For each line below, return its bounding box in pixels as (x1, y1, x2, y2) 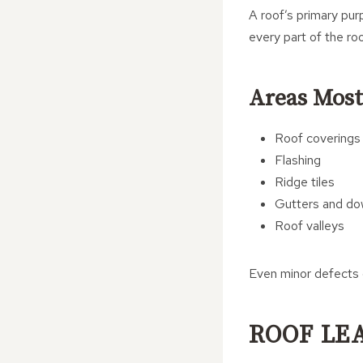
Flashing (275, 152, 321, 169)
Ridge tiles (275, 173, 335, 190)
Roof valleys (275, 217, 344, 234)
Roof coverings (275, 130, 361, 147)
